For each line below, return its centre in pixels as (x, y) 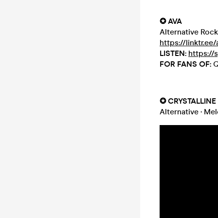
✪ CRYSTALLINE (188, 101)
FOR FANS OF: (186, 64)
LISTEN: (174, 53)
